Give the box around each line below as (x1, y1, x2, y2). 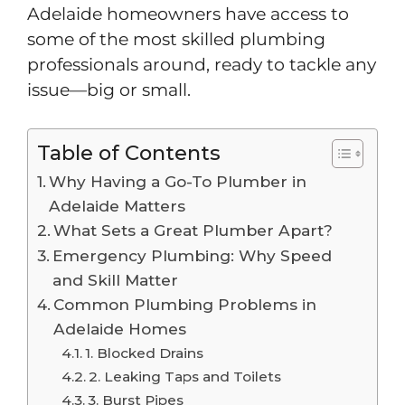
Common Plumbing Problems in (53, 295, 317, 315)
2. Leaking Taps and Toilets (89, 368, 282, 386)
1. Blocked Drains (85, 344, 204, 363)
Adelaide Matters (49, 196, 186, 216)
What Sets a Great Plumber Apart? (53, 221, 334, 240)
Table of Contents (37, 140, 221, 166)
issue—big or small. (27, 79, 191, 100)
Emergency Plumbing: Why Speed (52, 246, 333, 266)
